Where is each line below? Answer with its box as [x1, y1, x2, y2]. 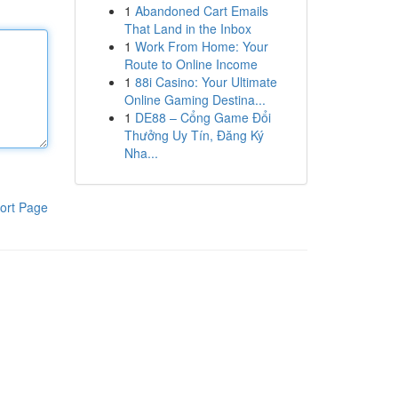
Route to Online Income [123, 55, 258, 73]
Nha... [123, 144, 158, 162]
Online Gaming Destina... [123, 91, 266, 108]
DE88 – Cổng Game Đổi [134, 108, 271, 126]
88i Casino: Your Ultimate [134, 73, 277, 91]
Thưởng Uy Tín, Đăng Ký [123, 126, 264, 144]
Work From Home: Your [134, 37, 268, 55]
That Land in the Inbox [123, 20, 251, 37]
